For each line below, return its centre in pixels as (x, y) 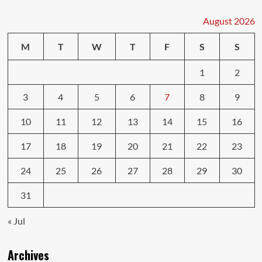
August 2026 (229, 20)
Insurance (65, 6)
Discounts (65, 17)
